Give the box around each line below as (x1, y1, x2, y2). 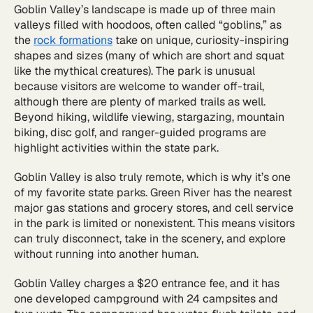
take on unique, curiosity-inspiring (112, 32, 289, 48)
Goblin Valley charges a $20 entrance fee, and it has (14, 275, 279, 291)
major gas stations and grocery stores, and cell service (14, 200, 293, 215)
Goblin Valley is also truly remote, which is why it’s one (14, 169, 291, 184)
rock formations (34, 32, 112, 48)
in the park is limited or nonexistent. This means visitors (14, 215, 295, 231)
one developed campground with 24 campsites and (14, 291, 278, 306)
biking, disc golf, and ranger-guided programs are (14, 124, 266, 140)
